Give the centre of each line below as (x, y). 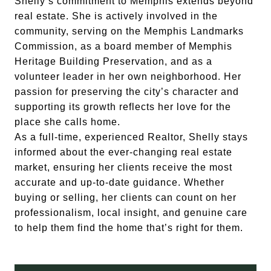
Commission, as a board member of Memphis (123, 46)
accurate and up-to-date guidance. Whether (119, 182)
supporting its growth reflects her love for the (123, 107)
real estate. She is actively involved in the (116, 16)
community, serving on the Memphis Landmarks (129, 31)
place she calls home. (67, 122)
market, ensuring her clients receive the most (123, 167)
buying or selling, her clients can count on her (126, 198)
